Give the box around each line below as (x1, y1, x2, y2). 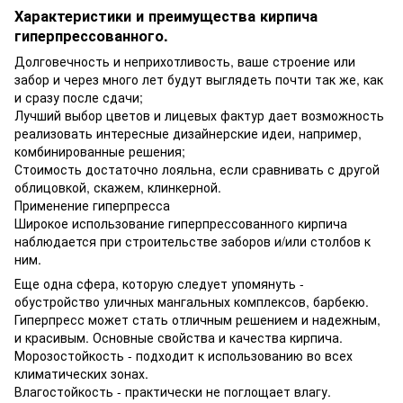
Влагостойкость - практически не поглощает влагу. (14, 382, 331, 401)
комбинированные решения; (14, 142, 185, 161)
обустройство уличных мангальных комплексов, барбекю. (14, 292, 369, 311)
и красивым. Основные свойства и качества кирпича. (14, 328, 343, 347)
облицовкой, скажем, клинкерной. (14, 178, 221, 197)
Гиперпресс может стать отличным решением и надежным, (14, 310, 381, 329)
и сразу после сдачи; (14, 88, 143, 107)
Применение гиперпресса (14, 196, 170, 215)
